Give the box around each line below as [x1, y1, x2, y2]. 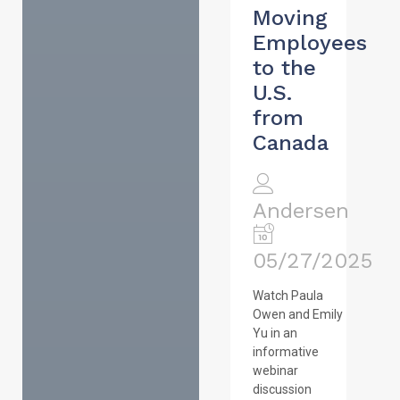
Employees [252, 29, 367, 55]
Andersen [252, 197, 349, 223]
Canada [252, 129, 329, 155]
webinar [252, 362, 298, 378]
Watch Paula [252, 287, 323, 303]
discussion [252, 381, 312, 396]
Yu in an [252, 325, 297, 340]
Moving [252, 4, 328, 30]
